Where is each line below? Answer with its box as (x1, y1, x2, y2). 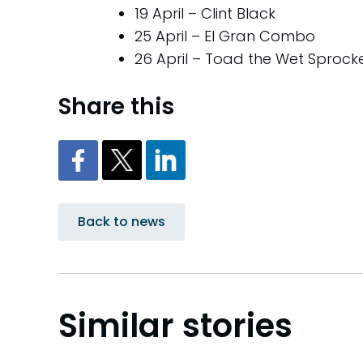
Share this (58, 90, 174, 122)
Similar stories (58, 303, 293, 349)
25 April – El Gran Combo (135, 25, 315, 46)
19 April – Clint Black (135, 2, 275, 23)
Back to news (78, 212, 165, 232)
